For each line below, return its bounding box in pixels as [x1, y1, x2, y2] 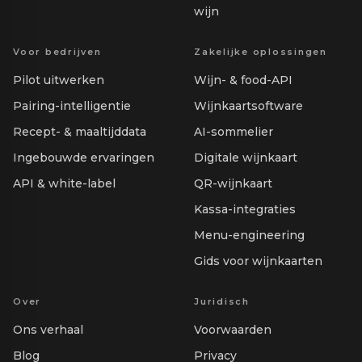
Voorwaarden [194, 322, 271, 338]
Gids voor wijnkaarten [194, 254, 322, 269]
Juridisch [194, 296, 250, 308]
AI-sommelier [194, 124, 273, 140]
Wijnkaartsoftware [194, 99, 303, 114]
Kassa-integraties [194, 202, 296, 217]
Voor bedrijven [13, 46, 102, 58]
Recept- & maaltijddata [13, 124, 146, 140]
